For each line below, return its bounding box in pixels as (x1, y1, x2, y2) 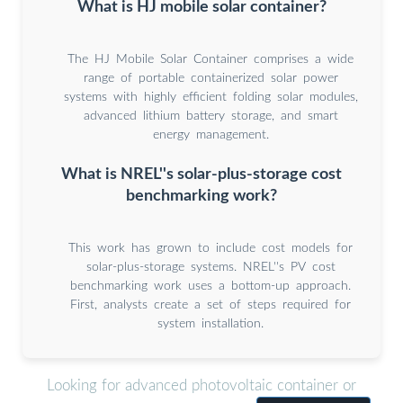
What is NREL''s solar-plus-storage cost (61, 166, 342, 183)
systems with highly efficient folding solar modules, (63, 91, 358, 104)
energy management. (152, 129, 269, 142)
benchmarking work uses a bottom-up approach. (70, 280, 351, 293)
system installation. (157, 318, 264, 331)
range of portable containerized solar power (83, 72, 338, 85)
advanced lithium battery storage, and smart (83, 110, 338, 123)
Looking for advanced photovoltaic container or (47, 377, 356, 393)
